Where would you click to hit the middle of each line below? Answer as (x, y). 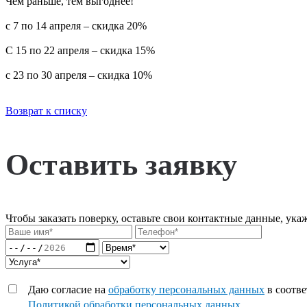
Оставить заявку (121, 165)
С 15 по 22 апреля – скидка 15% (80, 51)
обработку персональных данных (186, 290)
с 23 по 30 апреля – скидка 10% (79, 75)
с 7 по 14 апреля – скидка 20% (76, 26)
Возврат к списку (46, 111)
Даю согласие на (68, 290)
